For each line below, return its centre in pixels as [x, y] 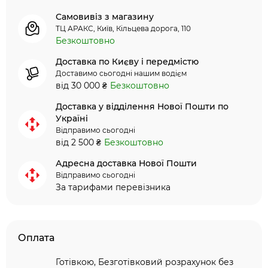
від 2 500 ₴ [78, 142]
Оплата [36, 238]
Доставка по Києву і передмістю [127, 62]
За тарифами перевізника [113, 187]
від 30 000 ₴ [81, 86]
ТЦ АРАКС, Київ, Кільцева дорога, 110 [123, 28]
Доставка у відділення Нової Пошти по [142, 106]
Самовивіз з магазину [105, 17]
